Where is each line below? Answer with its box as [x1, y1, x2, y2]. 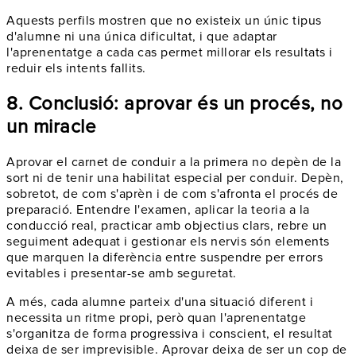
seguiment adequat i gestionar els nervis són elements [6, 233, 330, 250]
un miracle [6, 114, 96, 138]
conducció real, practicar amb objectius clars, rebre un [6, 217, 327, 234]
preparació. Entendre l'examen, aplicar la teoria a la [6, 201, 310, 218]
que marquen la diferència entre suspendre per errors [6, 249, 323, 265]
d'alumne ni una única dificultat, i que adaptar [6, 28, 277, 44]
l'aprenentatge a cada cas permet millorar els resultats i [6, 44, 333, 60]
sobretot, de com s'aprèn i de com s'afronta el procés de [6, 185, 338, 202]
